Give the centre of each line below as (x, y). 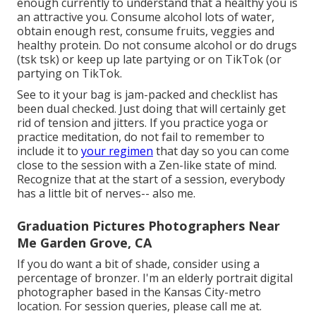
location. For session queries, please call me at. (139, 306)
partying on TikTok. (69, 73)
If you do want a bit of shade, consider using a (138, 263)
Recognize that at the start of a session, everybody (151, 179)
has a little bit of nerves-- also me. (106, 193)
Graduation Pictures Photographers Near (148, 225)
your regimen (117, 151)
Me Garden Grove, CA (84, 242)
